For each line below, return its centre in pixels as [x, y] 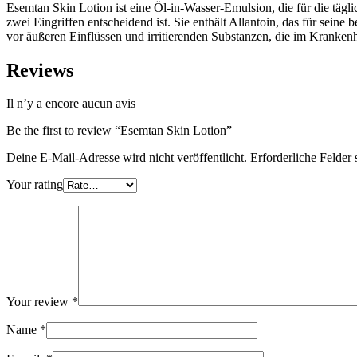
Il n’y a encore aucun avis [71, 104]
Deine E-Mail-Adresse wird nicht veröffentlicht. [127, 158]
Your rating [35, 185]
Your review [39, 302]
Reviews [40, 70]
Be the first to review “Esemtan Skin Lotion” [119, 131]
